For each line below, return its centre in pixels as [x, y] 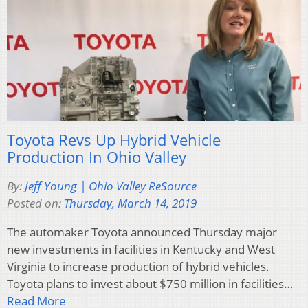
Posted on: [35, 203]
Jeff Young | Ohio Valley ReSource [111, 186]
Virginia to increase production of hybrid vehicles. [138, 267]
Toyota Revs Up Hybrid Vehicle [114, 140]
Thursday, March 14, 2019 [130, 203]
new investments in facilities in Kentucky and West [141, 250]
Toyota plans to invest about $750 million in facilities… [150, 284]
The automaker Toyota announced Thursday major [142, 232]
